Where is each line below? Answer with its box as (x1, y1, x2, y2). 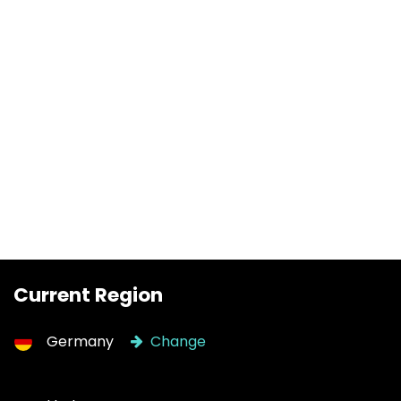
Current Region (13, 280, 163, 309)
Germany (47, 330, 114, 352)
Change (147, 330, 206, 352)
